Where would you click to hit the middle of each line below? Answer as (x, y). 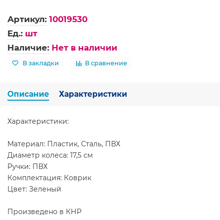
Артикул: (27, 19)
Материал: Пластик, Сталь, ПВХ (64, 144)
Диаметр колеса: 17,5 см (50, 155)
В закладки (41, 63)
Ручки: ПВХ (27, 166)
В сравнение (106, 63)
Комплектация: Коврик (49, 178)
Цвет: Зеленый (34, 189)
